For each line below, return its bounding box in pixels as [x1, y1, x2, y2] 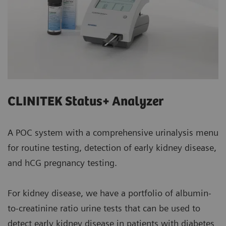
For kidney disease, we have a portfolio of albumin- [8, 187, 211, 198]
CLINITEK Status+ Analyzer [8, 94, 163, 109]
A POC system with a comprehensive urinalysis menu [8, 127, 218, 138]
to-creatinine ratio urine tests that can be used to [8, 202, 200, 213]
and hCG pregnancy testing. [8, 157, 117, 168]
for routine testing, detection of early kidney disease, [8, 142, 216, 153]
